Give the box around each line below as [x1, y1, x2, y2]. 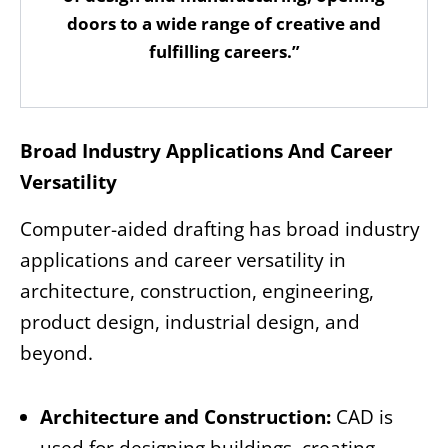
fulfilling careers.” [148, 39, 300, 63]
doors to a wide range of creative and [67, 11, 381, 35]
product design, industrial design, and [20, 308, 360, 335]
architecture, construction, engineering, [20, 277, 374, 304]
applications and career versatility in [20, 246, 346, 273]
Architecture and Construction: [40, 404, 336, 431]
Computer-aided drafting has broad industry [20, 215, 420, 242]
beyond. [20, 339, 93, 366]
